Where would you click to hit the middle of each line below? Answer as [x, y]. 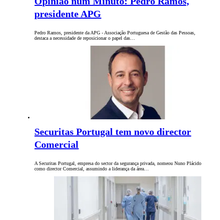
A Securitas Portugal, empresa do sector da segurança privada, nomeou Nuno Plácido [118, 164]
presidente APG [68, 14]
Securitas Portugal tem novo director [113, 132]
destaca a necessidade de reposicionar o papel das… [85, 38]
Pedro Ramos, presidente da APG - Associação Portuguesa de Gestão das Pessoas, [115, 33]
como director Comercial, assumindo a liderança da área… [92, 169]
